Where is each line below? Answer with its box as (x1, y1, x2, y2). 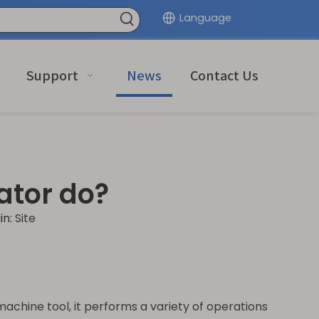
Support (26, 66, 78, 85)
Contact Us (189, 66, 258, 85)
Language (179, 11, 232, 25)
